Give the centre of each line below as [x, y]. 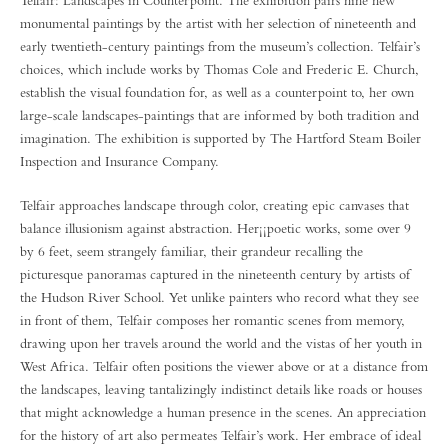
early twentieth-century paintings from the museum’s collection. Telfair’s [220, 46]
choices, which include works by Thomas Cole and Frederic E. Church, [219, 69]
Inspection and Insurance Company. [119, 161]
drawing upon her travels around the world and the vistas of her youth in [221, 343]
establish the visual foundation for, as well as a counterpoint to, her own [217, 92]
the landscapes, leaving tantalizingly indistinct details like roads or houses [221, 389]
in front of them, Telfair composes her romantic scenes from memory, [212, 320]
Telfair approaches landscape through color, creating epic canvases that [214, 205]
